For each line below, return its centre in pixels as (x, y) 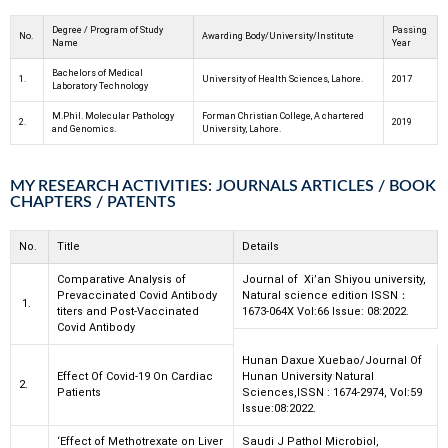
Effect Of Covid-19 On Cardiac (135, 377)
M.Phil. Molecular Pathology (113, 115)
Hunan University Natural (308, 377)
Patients (80, 393)
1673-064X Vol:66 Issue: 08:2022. (325, 312)
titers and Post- (97, 312)
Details (260, 247)
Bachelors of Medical (97, 72)
